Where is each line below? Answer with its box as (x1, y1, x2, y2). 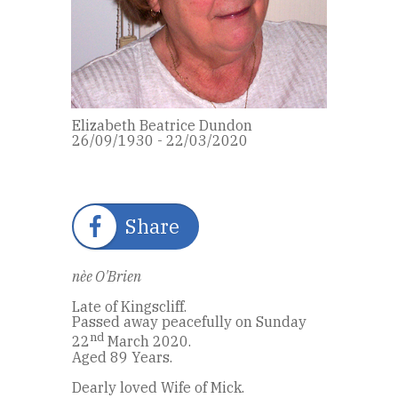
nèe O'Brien (72, 267, 141, 286)
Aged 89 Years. (72, 347, 172, 366)
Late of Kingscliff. (72, 298, 187, 316)
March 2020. (104, 332, 191, 351)
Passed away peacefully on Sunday (72, 313, 306, 331)
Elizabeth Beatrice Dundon (72, 116, 252, 135)
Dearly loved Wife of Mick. (72, 378, 244, 396)
